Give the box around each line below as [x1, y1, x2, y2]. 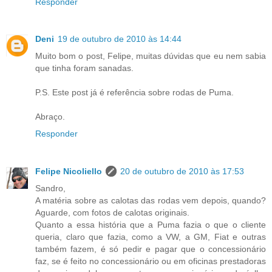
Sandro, [35, 183, 66, 194]
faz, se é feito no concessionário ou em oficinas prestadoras [35, 256, 266, 267]
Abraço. [35, 112, 65, 122]
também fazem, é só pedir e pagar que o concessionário [35, 244, 266, 254]
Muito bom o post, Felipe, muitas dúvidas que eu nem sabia [35, 51, 266, 61]
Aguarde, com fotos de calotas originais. [35, 208, 189, 218]
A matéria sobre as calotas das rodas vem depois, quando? [35, 195, 266, 206]
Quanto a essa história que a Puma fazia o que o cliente [35, 220, 266, 230]
